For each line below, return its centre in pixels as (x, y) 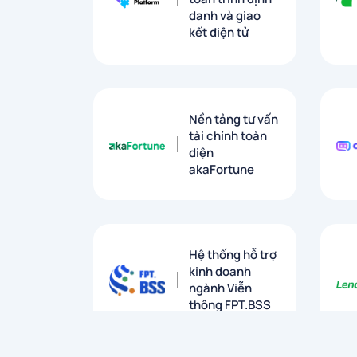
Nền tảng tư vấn (233, 120)
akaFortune (222, 170)
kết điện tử (219, 32)
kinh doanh (220, 272)
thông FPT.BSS (230, 305)
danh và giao (225, 15)
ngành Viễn (220, 288)
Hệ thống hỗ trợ (233, 255)
